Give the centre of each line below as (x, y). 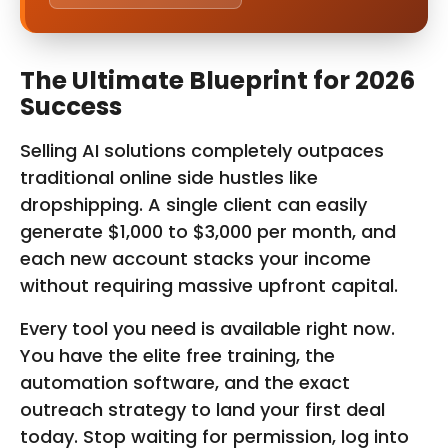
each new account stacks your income (195, 258)
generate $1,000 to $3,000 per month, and (208, 231)
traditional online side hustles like (169, 177)
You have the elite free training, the (177, 355)
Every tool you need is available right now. (207, 328)
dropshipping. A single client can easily (193, 204)
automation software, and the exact (185, 382)
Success (71, 107)
